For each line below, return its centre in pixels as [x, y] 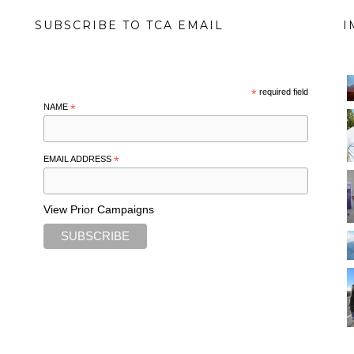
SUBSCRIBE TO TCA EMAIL [129, 25]
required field [283, 92]
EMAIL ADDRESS [78, 159]
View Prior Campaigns [98, 209]
